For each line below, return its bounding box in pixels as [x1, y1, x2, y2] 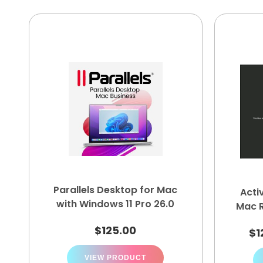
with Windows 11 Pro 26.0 [56, 197, 175, 211]
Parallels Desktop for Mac [53, 183, 178, 197]
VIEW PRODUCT [85, 254, 147, 262]
